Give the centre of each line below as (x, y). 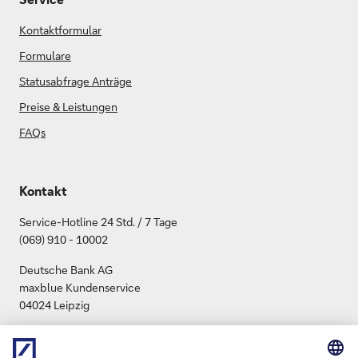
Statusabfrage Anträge (76, 82)
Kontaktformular (60, 30)
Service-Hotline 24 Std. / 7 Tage (98, 222)
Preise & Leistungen (68, 107)
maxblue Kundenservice (80, 288)
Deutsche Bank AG (66, 270)
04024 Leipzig (54, 305)
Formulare (45, 56)
